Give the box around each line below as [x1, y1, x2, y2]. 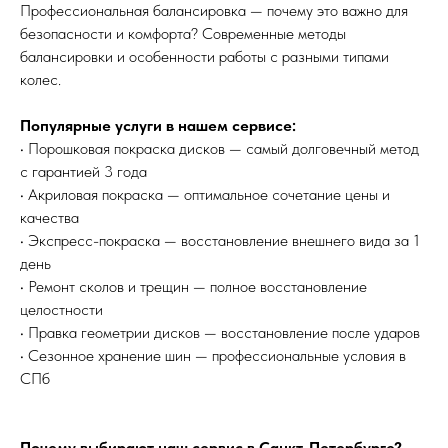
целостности [20, 299, 103, 319]
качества [20, 207, 79, 227]
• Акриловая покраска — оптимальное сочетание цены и [20, 184, 390, 204]
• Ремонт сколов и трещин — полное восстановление [20, 276, 367, 296]
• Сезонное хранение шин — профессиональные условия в [20, 345, 406, 365]
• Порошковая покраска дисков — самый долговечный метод [20, 138, 419, 158]
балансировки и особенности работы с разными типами [20, 46, 389, 66]
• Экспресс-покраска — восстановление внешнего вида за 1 [20, 230, 420, 250]
